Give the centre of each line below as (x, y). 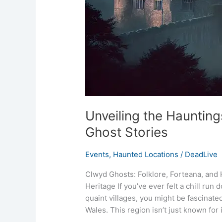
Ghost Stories (127, 132)
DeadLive (201, 154)
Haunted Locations (146, 154)
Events (97, 154)
